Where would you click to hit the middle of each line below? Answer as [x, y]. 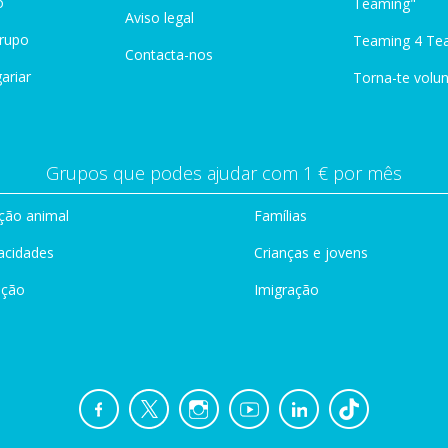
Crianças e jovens [311, 252]
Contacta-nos [169, 54]
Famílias [280, 215]
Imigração [286, 289]
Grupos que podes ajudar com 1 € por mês [224, 173]
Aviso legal [159, 17]
